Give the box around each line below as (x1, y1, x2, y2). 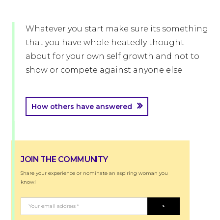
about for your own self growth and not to (26, 52, 199, 61)
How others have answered (31, 102, 132, 111)
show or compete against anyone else (26, 65, 182, 75)
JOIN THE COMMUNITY (21, 155, 108, 165)
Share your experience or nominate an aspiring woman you (21, 170, 168, 177)
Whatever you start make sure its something (26, 24, 208, 34)
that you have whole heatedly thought (26, 38, 184, 48)
